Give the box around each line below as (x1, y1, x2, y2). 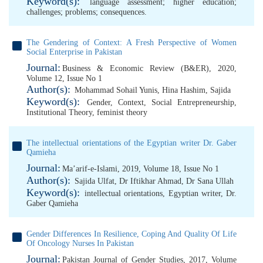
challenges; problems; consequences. (26, 8, 147, 16)
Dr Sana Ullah (186, 177, 234, 186)
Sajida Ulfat (75, 177, 114, 186)
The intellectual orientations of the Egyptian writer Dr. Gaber (26, 139, 237, 147)
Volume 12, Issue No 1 (26, 74, 102, 83)
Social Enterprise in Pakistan (26, 48, 122, 56)
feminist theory (97, 108, 147, 117)
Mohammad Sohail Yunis (75, 86, 157, 95)
